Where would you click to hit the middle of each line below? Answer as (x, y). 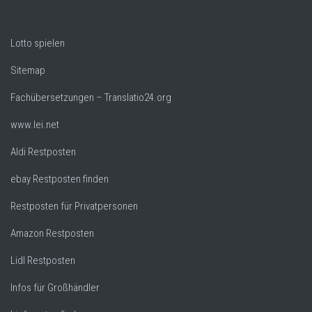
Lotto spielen (38, 43)
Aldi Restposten (43, 151)
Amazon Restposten (52, 233)
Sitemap (28, 70)
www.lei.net (35, 124)
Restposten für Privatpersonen (74, 206)
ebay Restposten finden (60, 179)
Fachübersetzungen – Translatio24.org (91, 97)
